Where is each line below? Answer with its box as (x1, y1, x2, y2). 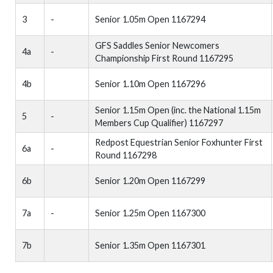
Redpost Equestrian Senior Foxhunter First (95, 137, 263, 147)
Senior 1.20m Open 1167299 (95, 175, 205, 186)
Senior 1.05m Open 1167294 (95, 14, 205, 24)
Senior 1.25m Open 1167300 (95, 208, 205, 218)
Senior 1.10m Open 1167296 (95, 79, 205, 89)
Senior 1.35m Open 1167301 (95, 240, 205, 250)
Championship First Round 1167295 (95, 53, 233, 63)
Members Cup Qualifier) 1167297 (95, 118, 223, 128)
